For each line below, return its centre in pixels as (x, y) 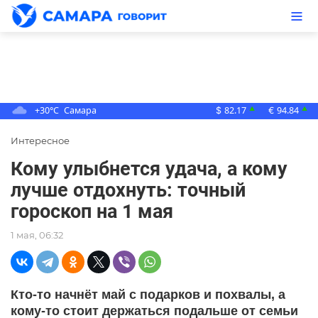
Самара (80, 110)
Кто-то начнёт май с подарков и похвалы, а (148, 295)
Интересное (40, 141)
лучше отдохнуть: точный (128, 191)
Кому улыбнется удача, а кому (149, 169)
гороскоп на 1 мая (92, 212)
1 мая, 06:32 (37, 235)
